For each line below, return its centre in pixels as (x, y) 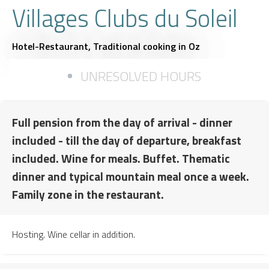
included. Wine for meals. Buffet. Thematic (121, 158)
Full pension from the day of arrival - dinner (122, 122)
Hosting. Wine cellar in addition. (74, 234)
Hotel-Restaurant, (53, 46)
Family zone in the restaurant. (88, 194)
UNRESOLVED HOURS (141, 76)
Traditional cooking (134, 46)
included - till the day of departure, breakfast (127, 140)
